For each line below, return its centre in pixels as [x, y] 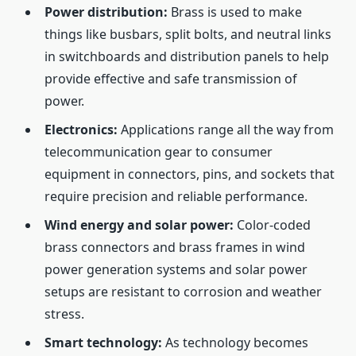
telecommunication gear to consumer [159, 152]
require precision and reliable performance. [176, 197]
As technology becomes [237, 343]
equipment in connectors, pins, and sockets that [190, 174]
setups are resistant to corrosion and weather [183, 292]
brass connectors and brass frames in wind [175, 248]
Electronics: [81, 130]
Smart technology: [105, 343]
